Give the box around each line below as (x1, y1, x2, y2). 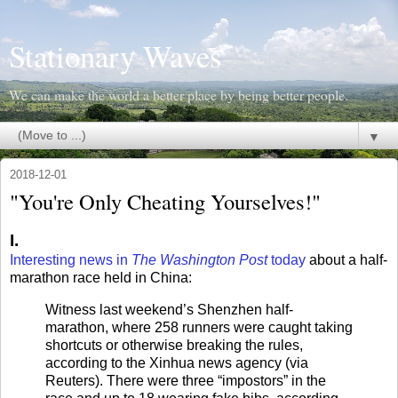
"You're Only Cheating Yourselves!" (10, 187, 321, 216)
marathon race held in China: (10, 269, 192, 285)
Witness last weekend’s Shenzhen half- (45, 301, 293, 317)
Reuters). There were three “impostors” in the (45, 372, 326, 388)
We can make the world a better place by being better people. (9, 85, 348, 104)
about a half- (306, 251, 387, 267)
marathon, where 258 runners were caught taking (45, 319, 353, 335)
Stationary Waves (9, 36, 221, 76)
